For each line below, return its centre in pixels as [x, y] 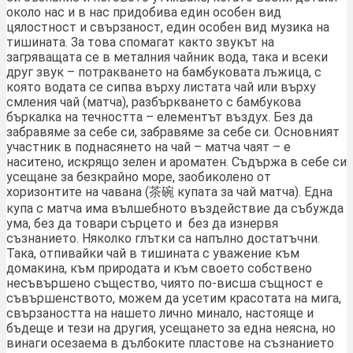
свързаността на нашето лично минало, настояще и [160, 314]
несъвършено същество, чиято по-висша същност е [165, 284]
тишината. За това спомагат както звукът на [140, 43]
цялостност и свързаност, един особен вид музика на [168, 28]
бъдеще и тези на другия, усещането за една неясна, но [171, 329]
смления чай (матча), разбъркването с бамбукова [154, 102]
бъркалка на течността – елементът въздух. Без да [160, 117]
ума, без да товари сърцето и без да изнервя [142, 224]
